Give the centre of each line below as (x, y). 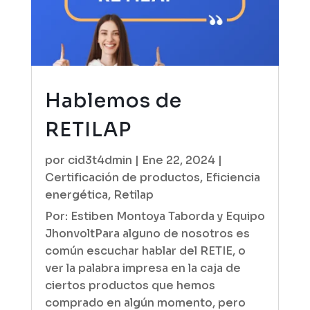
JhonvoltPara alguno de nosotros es (147, 234)
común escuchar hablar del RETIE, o (145, 251)
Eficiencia (232, 178)
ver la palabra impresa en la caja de (143, 268)
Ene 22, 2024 (178, 161)
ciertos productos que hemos (130, 286)
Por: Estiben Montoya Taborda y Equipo (155, 217)
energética (76, 195)
